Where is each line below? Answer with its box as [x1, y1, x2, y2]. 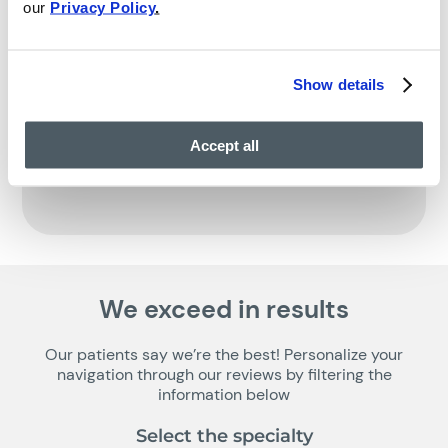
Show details [293, 75, 385, 93]
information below [158, 383, 290, 405]
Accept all [189, 136, 259, 153]
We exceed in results [99, 292, 349, 326]
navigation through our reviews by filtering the [56, 363, 392, 385]
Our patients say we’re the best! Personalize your [45, 343, 403, 365]
